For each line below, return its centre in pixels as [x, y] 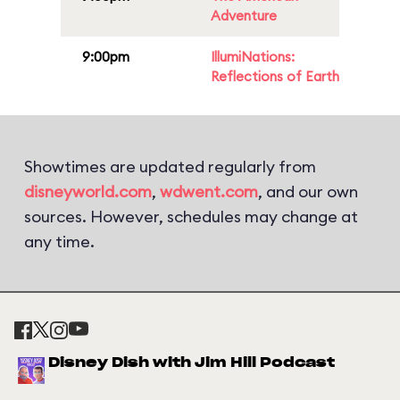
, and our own [308, 192]
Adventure [244, 16]
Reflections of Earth [275, 76]
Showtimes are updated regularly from [170, 167]
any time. [59, 242]
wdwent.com [209, 192]
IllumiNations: [253, 57]
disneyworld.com [88, 192]
